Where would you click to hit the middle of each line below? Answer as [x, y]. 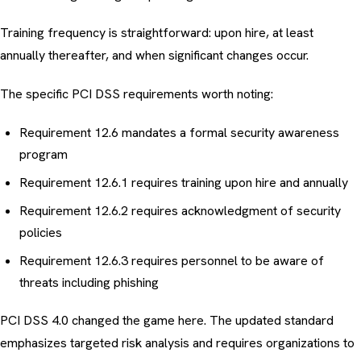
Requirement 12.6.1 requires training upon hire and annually [184, 183]
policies [41, 233]
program [44, 155]
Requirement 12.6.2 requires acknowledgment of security [180, 211]
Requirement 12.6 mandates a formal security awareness [179, 133]
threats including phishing [89, 283]
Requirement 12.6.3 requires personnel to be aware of [172, 261]
